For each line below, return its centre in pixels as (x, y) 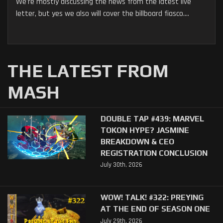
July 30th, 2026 (121, 165)
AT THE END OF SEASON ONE (155, 209)
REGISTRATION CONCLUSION (154, 153)
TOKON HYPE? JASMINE (145, 130)
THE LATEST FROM (88, 71)
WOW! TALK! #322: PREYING (152, 197)
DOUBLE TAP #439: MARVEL (152, 119)
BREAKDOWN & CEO (137, 142)
